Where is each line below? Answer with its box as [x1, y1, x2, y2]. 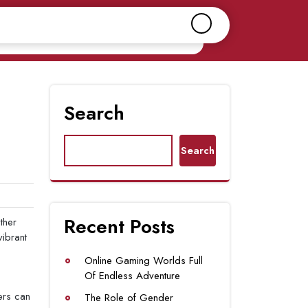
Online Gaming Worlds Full [85, 253, 203, 268]
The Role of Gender [85, 290, 173, 305]
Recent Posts [64, 212, 175, 241]
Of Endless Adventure [85, 268, 180, 283]
